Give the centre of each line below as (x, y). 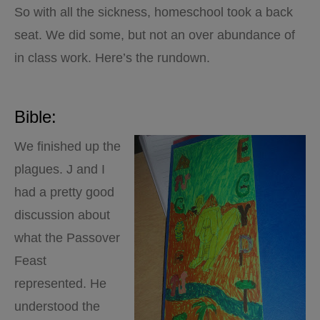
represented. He (60, 284)
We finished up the (67, 146)
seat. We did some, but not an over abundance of (155, 35)
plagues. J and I (60, 169)
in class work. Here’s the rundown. (112, 58)
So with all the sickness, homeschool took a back (154, 12)
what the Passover (67, 238)
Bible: (35, 117)
